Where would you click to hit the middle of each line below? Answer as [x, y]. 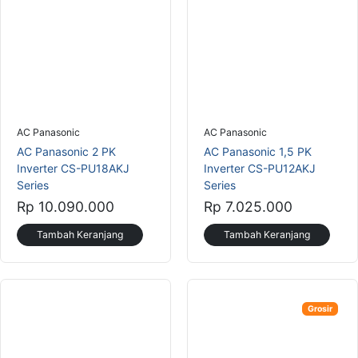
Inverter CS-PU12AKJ [260, 168]
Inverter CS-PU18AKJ [73, 168]
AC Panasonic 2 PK [66, 151]
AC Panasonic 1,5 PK [258, 151]
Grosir [320, 308]
